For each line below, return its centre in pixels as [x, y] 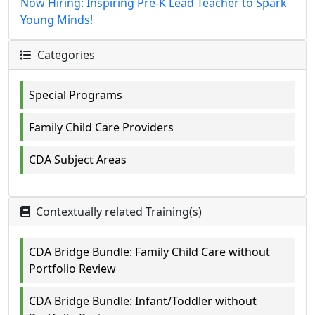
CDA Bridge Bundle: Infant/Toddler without [143, 301]
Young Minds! [57, 19]
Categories [65, 54]
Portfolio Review [72, 268]
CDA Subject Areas [78, 159]
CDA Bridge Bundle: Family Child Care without [149, 251]
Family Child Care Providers [101, 127]
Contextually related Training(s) [117, 211]
